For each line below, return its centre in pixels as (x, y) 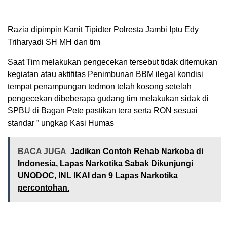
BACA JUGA (42, 152)
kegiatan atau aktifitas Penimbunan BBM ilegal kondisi (105, 74)
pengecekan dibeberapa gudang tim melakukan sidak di (108, 99)
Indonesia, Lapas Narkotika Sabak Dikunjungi (105, 164)
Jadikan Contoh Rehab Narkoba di (137, 152)
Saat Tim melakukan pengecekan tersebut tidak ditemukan (112, 62)
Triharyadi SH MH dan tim (54, 42)
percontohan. (44, 188)
